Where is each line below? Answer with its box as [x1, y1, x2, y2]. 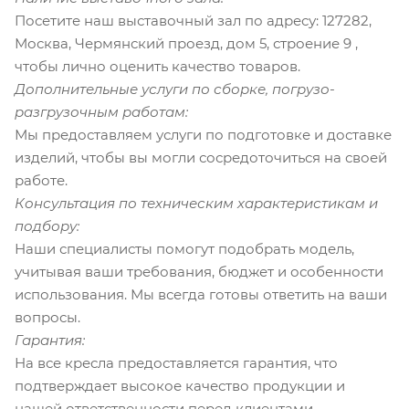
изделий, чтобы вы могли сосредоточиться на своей [15, 148, 387, 166]
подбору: [15, 216, 79, 235]
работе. [15, 171, 68, 189]
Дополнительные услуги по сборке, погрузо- [15, 79, 335, 98]
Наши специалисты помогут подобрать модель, [15, 239, 354, 257]
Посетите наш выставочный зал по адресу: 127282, [15, 11, 372, 29]
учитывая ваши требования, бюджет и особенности [15, 262, 383, 280]
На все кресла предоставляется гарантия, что [15, 353, 338, 372]
